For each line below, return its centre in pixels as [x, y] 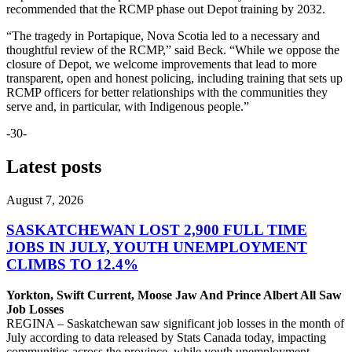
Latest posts [54, 166]
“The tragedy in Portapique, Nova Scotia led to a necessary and [163, 35]
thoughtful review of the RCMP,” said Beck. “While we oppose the [173, 49]
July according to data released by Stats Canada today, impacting [166, 338]
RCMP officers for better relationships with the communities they [167, 92]
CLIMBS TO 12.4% [72, 265]
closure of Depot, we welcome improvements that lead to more [161, 64]
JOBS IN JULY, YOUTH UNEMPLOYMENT [157, 247]
